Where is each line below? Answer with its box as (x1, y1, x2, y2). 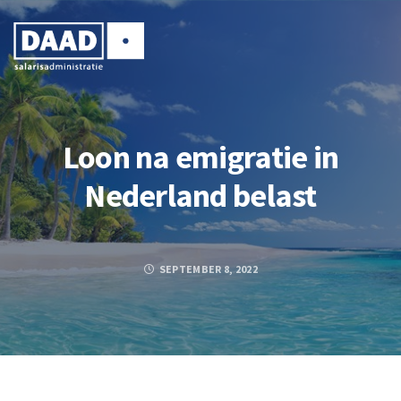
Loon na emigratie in (62, 137, 339, 178)
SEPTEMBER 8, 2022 (157, 262, 258, 277)
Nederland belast (84, 175, 317, 217)
